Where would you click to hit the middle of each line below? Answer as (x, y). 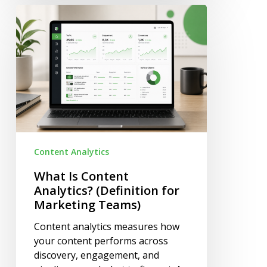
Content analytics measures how (106, 226)
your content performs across (101, 240)
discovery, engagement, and (96, 255)
